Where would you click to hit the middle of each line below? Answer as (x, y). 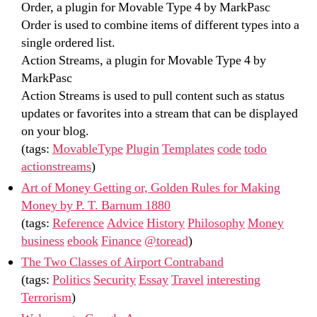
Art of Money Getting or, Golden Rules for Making (151, 188)
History (166, 223)
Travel (188, 279)
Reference (78, 223)
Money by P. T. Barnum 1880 (96, 205)
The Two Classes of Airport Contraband (122, 262)
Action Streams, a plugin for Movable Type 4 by (144, 60)
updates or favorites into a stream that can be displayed (160, 113)
